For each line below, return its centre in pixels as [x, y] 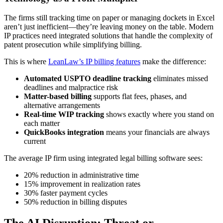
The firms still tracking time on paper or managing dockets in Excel [109, 17]
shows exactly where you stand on [159, 114]
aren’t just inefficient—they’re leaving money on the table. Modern [109, 26]
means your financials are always [157, 132]
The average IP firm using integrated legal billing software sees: [103, 158]
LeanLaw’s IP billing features [94, 61]
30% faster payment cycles [66, 193]
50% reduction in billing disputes [75, 202]
